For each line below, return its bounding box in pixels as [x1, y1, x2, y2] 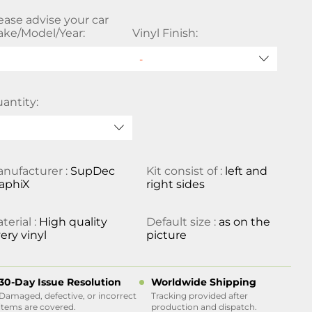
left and [224, 164, 267, 178]
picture [146, 228, 187, 242]
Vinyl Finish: [132, 26, 198, 40]
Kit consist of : [146, 164, 225, 178]
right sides [146, 178, 205, 191]
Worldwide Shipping [150, 276, 256, 288]
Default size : [146, 215, 219, 228]
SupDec [70, 164, 116, 178]
